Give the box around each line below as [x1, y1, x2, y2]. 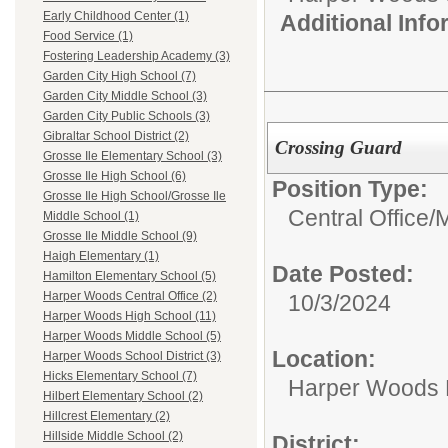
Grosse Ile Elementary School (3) [43, 149, 222, 164]
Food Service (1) [43, 29, 133, 44]
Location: [272, 346, 376, 373]
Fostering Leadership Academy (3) [43, 49, 230, 64]
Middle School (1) [43, 209, 139, 224]
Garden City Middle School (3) [43, 89, 207, 104]
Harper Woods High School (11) [43, 309, 216, 324]
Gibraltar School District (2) [43, 129, 189, 144]
